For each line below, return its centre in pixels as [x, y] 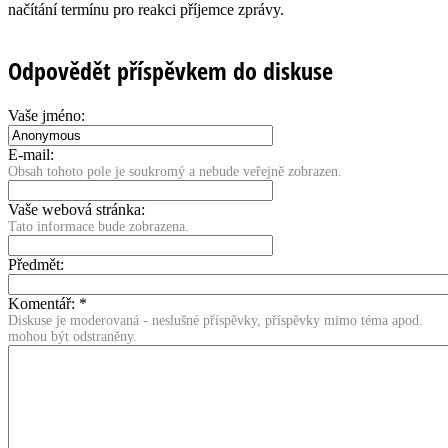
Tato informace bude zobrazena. [98, 227]
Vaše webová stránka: [76, 210]
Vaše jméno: [46, 116]
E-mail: [31, 155]
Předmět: [36, 265]
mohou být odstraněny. [72, 337]
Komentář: [43, 304]
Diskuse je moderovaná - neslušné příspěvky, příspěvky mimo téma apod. [215, 321]
